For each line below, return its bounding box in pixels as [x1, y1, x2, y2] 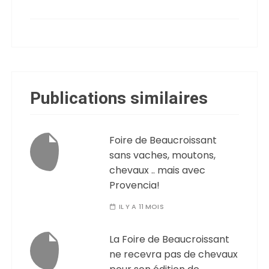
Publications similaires [30, 86, 208, 111]
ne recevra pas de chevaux [109, 247, 238, 261]
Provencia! [109, 178, 160, 192]
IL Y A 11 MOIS [118, 201, 164, 211]
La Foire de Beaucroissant [109, 232, 230, 246]
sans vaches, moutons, [109, 148, 216, 162]
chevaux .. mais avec [109, 163, 206, 177]
